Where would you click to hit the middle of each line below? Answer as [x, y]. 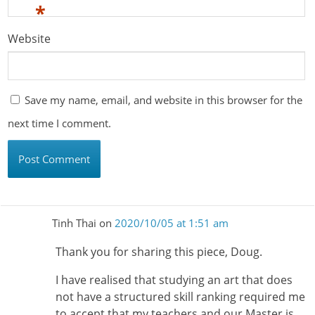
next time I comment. [60, 123]
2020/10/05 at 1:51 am [171, 223]
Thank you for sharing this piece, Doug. [159, 251]
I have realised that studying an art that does [174, 279]
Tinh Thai [74, 223]
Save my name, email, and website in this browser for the [164, 100]
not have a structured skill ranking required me [180, 296]
